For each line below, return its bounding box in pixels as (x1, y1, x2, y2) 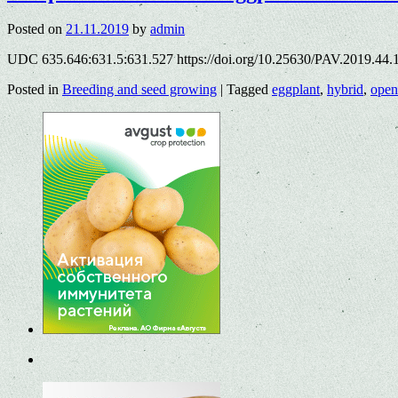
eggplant (272, 82, 320, 98)
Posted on (7, 21, 62, 37)
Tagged (227, 82, 268, 98)
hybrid (327, 82, 363, 98)
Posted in (7, 82, 59, 98)
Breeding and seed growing (62, 82, 217, 98)
